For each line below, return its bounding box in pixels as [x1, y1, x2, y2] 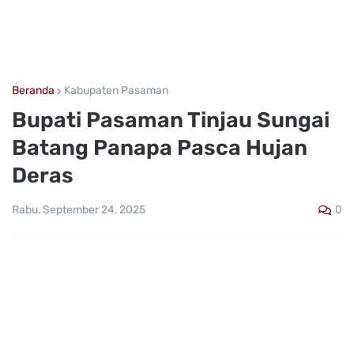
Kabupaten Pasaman [64, 84, 168, 97]
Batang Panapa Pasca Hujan [12, 135, 307, 160]
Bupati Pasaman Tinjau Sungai [12, 107, 330, 133]
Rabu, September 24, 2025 [12, 203, 145, 217]
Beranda [12, 84, 55, 97]
